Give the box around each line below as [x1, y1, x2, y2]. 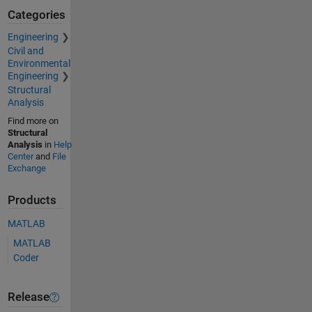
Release [7, 290, 49, 304]
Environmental [7, 58, 70, 70]
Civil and [7, 45, 44, 57]
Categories [7, 8, 65, 22]
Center [7, 151, 33, 162]
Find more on [7, 116, 58, 127]
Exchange [7, 163, 46, 174]
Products [7, 194, 56, 208]
